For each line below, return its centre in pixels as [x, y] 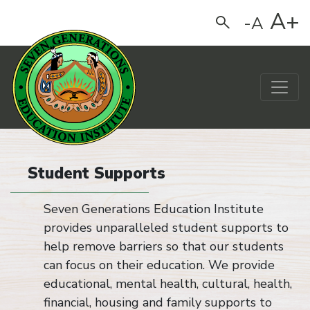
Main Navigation [57, 96]
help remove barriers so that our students [164, 246]
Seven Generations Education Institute [154, 209]
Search [232, 21]
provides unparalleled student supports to [166, 228]
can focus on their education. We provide [159, 265]
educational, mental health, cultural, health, [168, 284]
